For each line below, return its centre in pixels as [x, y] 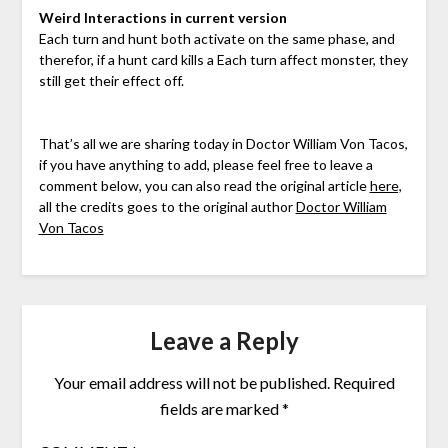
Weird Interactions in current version [162, 17]
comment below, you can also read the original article [204, 185]
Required [363, 382]
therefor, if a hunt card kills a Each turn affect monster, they [223, 59]
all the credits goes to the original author [167, 206]
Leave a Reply [224, 340]
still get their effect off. [111, 80]
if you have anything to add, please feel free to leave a [205, 164]
